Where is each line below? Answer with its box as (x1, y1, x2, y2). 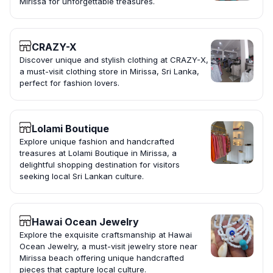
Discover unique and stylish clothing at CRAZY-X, (19, 55, 208, 65)
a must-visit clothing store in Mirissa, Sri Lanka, (19, 66, 199, 77)
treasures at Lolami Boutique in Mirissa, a (19, 148, 177, 158)
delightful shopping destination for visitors (19, 160, 180, 170)
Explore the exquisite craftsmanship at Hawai (19, 230, 192, 240)
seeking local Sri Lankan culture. (19, 171, 144, 182)
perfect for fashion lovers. (19, 78, 119, 88)
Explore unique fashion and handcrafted (19, 136, 174, 147)
